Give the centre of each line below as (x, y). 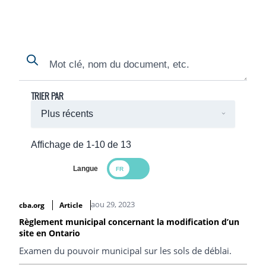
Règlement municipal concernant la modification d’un (129, 222)
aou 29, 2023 (113, 205)
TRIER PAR (47, 96)
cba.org (32, 205)
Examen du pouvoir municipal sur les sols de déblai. (125, 251)
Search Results (49, 195)
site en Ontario (50, 233)
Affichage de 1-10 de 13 (81, 145)
